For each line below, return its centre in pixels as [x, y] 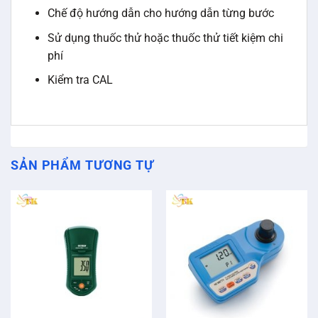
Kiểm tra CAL [80, 80]
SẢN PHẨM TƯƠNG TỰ [82, 166]
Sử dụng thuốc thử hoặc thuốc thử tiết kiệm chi [165, 38]
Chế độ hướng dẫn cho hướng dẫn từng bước [160, 13]
